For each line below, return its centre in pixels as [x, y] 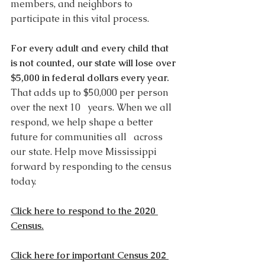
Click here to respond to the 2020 [84, 211]
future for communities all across [88, 137]
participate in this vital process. [81, 19]
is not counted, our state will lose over [94, 63]
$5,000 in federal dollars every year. [90, 78]
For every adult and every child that [91, 49]
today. [25, 182]
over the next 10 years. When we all [92, 108]
